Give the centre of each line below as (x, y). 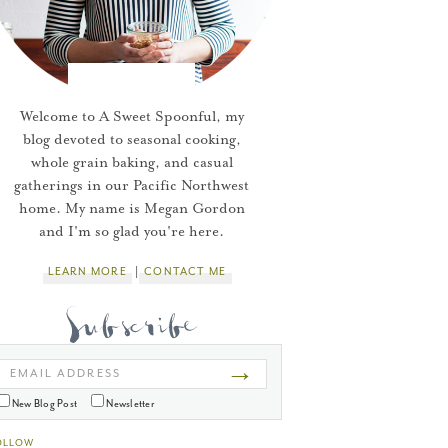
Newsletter (129, 403)
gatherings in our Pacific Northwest (132, 186)
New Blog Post (43, 403)
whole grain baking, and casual (131, 163)
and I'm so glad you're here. (132, 232)
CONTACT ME (185, 271)
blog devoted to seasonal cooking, (131, 140)
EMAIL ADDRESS (65, 373)
